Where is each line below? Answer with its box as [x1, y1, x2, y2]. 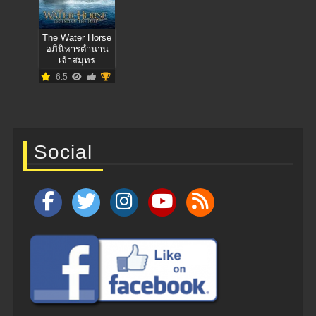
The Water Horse [42, 32, 112, 44]
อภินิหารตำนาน [45, 44, 109, 55]
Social [34, 141, 92, 164]
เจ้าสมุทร [59, 55, 96, 66]
